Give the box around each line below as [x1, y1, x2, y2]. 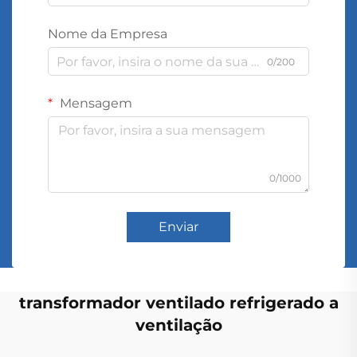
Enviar [159, 219, 198, 234]
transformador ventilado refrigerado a [18, 293, 339, 312]
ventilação [135, 316, 222, 335]
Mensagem [57, 96, 132, 111]
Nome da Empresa [48, 26, 167, 41]
